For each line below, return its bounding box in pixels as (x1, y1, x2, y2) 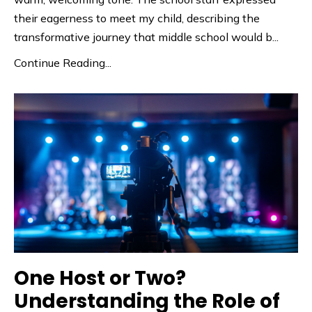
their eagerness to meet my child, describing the (14, 10, 260, 25)
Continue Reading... (14, 55, 111, 70)
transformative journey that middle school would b (14, 29, 272, 44)
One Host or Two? (14, 265, 186, 292)
